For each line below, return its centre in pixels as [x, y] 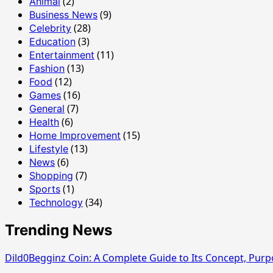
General [47, 109]
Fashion [47, 69]
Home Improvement [75, 136]
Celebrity [50, 28]
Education [52, 42]
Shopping [51, 176]
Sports [45, 189]
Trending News [58, 230]
